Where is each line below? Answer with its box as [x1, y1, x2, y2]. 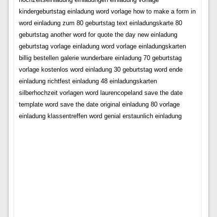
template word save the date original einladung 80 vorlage [18, 101, 180, 108]
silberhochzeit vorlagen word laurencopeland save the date [18, 89, 183, 97]
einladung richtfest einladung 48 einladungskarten [18, 77, 157, 85]
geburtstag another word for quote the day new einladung [18, 31, 177, 39]
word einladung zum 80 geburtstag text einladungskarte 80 [18, 19, 182, 27]
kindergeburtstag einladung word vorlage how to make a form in [18, 8, 196, 15]
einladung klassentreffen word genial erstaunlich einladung [18, 112, 182, 120]
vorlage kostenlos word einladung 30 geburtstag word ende [18, 66, 183, 74]
